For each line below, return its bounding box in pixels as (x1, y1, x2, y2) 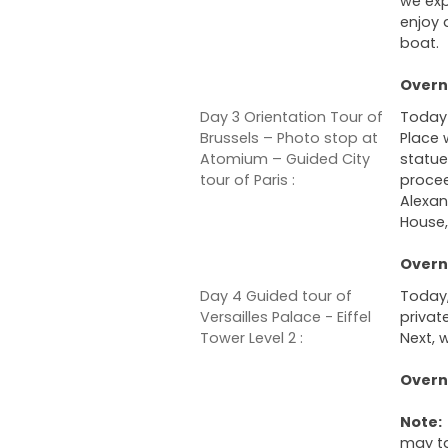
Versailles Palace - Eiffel (200, 307, 371, 328)
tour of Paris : (200, 169, 295, 190)
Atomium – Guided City (200, 148, 370, 169)
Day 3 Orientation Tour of (200, 106, 383, 127)
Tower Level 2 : (200, 328, 303, 349)
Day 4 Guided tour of (200, 286, 352, 307)
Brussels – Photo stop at (200, 127, 378, 148)
